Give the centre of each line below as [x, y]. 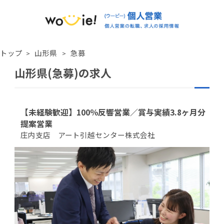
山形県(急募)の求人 [63, 73]
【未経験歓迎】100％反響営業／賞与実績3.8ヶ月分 [113, 112]
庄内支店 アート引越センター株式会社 [87, 134]
